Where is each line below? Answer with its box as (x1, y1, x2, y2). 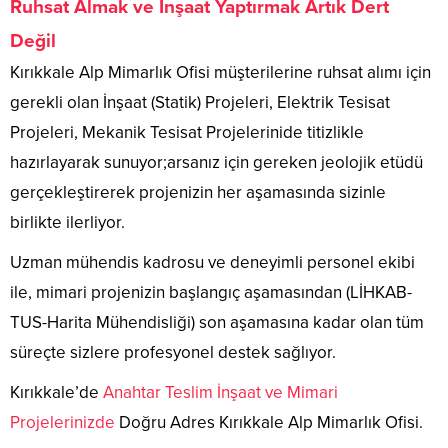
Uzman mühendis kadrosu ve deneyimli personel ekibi (10, 252, 415, 274)
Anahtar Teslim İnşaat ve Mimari (103, 382, 338, 404)
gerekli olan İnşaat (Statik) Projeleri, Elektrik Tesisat (10, 92, 390, 114)
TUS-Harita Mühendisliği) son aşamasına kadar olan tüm (10, 312, 424, 334)
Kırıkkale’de (10, 382, 103, 404)
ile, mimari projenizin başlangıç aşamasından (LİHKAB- (10, 282, 412, 304)
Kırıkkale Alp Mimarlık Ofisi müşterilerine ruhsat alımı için (10, 62, 431, 84)
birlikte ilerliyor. (10, 212, 125, 234)
